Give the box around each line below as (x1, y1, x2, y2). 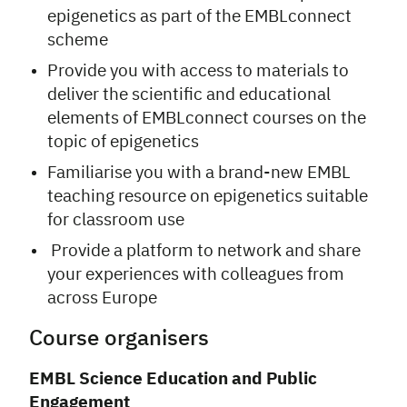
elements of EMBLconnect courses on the (47, 110, 366, 127)
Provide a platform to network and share (47, 243, 361, 260)
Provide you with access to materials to (47, 63, 349, 80)
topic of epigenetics (47, 134, 199, 151)
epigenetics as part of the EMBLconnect (47, 8, 352, 25)
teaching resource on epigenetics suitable (47, 188, 368, 205)
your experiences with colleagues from (47, 266, 344, 283)
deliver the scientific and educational (47, 86, 331, 104)
